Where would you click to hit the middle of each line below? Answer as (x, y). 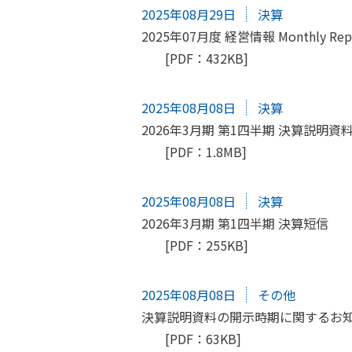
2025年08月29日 (189, 15)
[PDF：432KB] (207, 59)
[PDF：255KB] (207, 246)
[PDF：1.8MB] (206, 152)
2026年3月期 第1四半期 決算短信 (235, 224)
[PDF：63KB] (203, 339)
